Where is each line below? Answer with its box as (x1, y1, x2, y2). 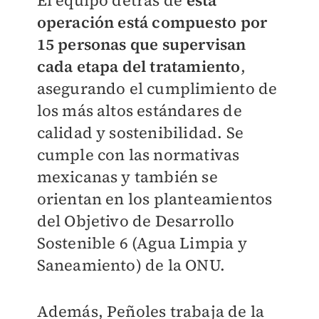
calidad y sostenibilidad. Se (36, 122, 244, 144)
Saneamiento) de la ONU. (36, 254, 226, 276)
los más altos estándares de (36, 100, 242, 122)
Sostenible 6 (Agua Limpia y (36, 232, 247, 254)
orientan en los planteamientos (36, 188, 273, 210)
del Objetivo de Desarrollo (36, 210, 235, 232)
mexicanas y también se (36, 166, 218, 188)
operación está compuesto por (36, 11, 268, 33)
